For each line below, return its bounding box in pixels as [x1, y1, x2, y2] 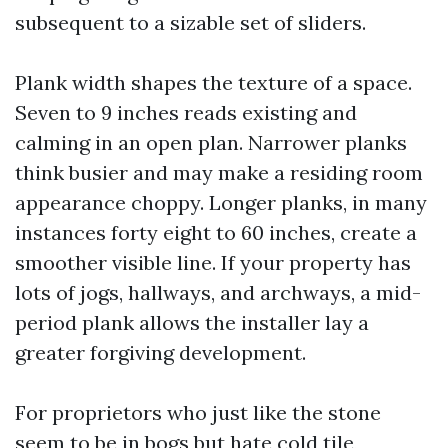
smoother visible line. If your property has [15, 250, 411, 275]
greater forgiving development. [15, 340, 306, 365]
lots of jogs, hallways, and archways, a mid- [15, 280, 421, 305]
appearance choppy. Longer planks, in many [15, 190, 427, 215]
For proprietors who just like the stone [15, 400, 381, 425]
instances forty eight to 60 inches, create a [15, 220, 417, 245]
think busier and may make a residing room [15, 160, 423, 185]
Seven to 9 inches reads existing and [15, 100, 357, 125]
